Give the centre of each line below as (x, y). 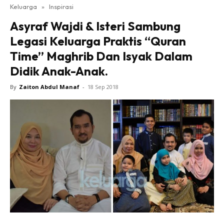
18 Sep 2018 (103, 87)
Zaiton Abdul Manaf (49, 87)
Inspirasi (61, 6)
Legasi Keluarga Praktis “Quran (98, 41)
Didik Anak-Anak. (59, 71)
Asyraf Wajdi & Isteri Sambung (95, 26)
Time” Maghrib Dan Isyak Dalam (101, 56)
